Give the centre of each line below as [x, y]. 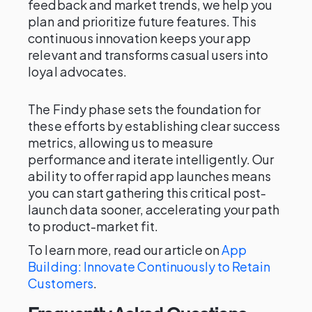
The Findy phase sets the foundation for [145, 109]
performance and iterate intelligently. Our [151, 159]
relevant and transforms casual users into [148, 55]
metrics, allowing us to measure [121, 142]
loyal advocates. [77, 71]
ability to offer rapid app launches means [150, 176]
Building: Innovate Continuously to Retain [149, 266]
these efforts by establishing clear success [154, 126]
